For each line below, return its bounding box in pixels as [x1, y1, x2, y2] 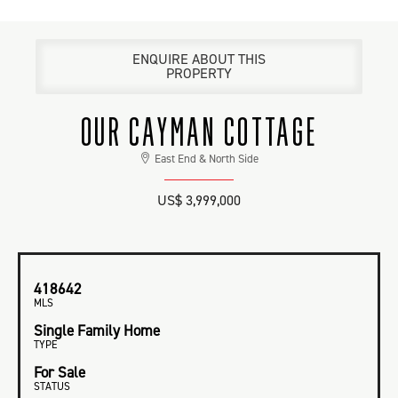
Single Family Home [34, 321, 160, 341]
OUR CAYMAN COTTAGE [80, 107, 318, 155]
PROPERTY [166, 64, 232, 83]
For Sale [34, 362, 85, 383]
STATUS [34, 379, 70, 394]
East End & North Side [155, 151, 259, 166]
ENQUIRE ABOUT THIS [132, 50, 266, 68]
